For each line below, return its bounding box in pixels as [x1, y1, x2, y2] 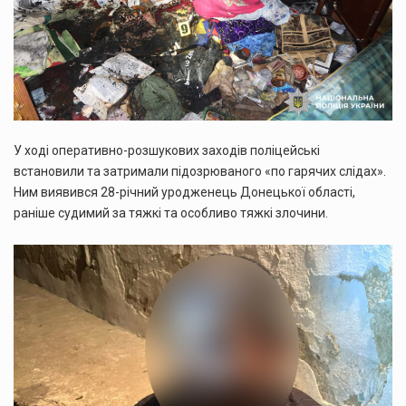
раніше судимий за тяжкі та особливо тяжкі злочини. [14, 206, 328, 221]
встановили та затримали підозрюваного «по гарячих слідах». [14, 164, 386, 179]
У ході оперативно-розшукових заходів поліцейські [14, 143, 320, 159]
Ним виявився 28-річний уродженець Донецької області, [14, 185, 355, 200]
